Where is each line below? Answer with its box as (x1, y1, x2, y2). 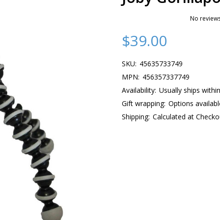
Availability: (122, 85, 156, 95)
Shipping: (122, 112, 150, 121)
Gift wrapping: (122, 99, 165, 108)
